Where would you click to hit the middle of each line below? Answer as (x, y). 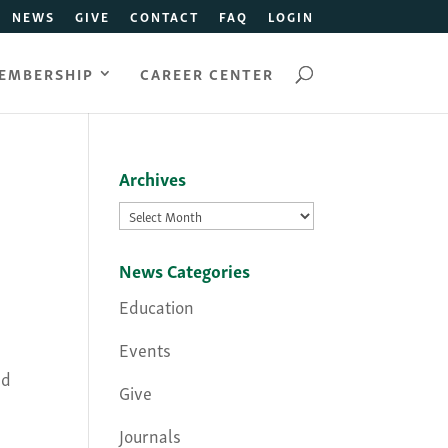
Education (157, 305)
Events (145, 348)
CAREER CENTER (206, 72)
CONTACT (164, 16)
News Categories (185, 269)
